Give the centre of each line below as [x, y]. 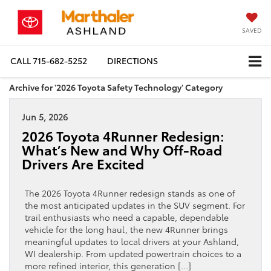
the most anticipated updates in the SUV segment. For [135, 205]
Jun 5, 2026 [45, 116]
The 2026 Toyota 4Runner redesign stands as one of [130, 193]
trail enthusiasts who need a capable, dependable [127, 217]
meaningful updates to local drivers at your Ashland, [132, 241]
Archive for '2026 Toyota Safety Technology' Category [116, 87]
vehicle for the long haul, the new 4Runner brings [126, 229]
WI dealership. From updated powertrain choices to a [133, 253]
